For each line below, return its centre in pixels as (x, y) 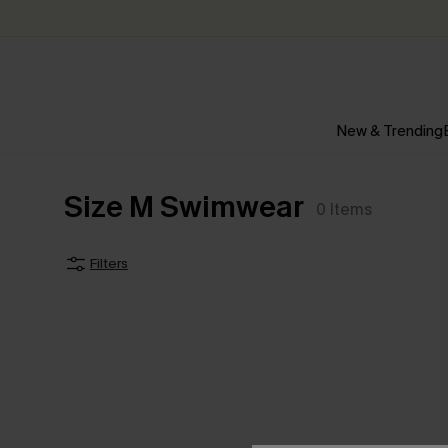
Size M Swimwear (184, 207)
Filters (109, 263)
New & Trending (389, 131)
